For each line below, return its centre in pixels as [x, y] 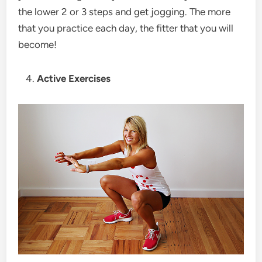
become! [38, 45]
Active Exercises [74, 79]
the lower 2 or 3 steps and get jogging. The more [125, 12]
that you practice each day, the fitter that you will [126, 28]
